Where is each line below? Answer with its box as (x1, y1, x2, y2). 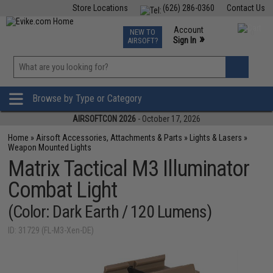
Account (173, 25, 204, 35)
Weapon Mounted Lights (8, 143, 92, 152)
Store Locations (72, 3, 128, 13)
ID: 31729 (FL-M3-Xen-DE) (8, 225, 94, 235)
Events (154, 24, 177, 34)
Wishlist (147, 77, 175, 87)
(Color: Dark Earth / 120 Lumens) (8, 202, 212, 222)
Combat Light (8, 177, 118, 203)
